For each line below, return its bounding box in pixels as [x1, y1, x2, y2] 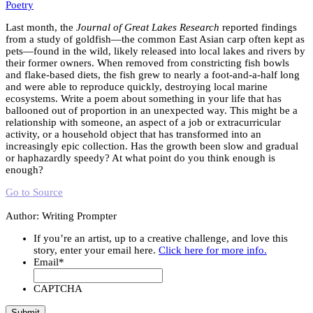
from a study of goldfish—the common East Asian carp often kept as [6, 33, 305, 45]
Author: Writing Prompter [6, 210, 117, 221]
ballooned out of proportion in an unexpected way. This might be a [6, 104, 298, 116]
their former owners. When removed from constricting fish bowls [6, 57, 289, 68]
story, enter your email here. [34, 244, 159, 256]
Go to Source [6, 186, 63, 198]
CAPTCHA [34, 282, 82, 294]
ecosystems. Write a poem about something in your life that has [6, 92, 282, 104]
